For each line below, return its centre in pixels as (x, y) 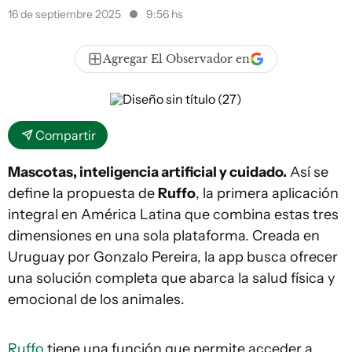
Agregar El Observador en (176, 59)
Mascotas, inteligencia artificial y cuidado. (147, 172)
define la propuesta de (83, 193)
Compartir (66, 135)
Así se (308, 172)
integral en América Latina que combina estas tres (173, 214)
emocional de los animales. (96, 299)
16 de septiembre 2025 (66, 14)
